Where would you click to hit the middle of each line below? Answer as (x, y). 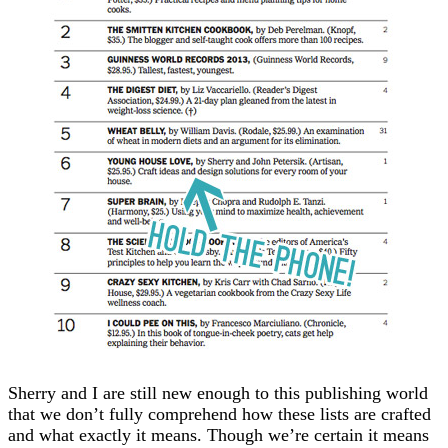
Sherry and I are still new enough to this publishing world (218, 392)
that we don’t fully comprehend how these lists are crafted (219, 413)
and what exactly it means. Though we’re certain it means (218, 434)
